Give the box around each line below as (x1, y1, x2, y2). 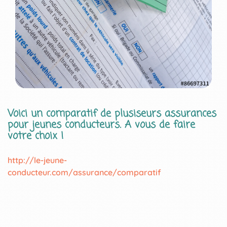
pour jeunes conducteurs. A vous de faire (8, 117, 195, 133)
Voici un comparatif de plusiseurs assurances (8, 106, 216, 122)
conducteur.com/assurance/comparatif (8, 167, 161, 177)
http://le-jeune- (8, 155, 67, 165)
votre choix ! (8, 128, 63, 144)
